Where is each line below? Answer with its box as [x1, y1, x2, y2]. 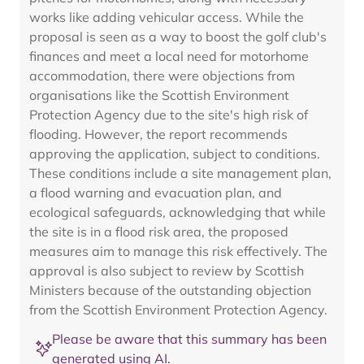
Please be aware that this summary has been [52, 331, 327, 347]
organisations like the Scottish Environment [29, 87, 289, 103]
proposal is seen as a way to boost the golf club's [29, 28, 327, 45]
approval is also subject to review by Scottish [29, 262, 304, 279]
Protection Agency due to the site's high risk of [29, 106, 308, 123]
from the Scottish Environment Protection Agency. [29, 301, 327, 318]
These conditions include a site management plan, [29, 165, 331, 181]
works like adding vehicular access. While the [29, 9, 304, 25]
